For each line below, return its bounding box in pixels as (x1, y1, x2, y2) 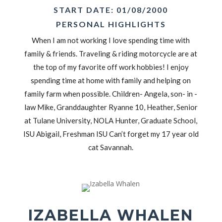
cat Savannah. (88, 142, 134, 152)
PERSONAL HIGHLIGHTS (55, 19, 166, 29)
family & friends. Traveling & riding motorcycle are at (24, 49, 198, 58)
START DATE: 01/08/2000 (54, 4, 168, 14)
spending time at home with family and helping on (31, 75, 191, 85)
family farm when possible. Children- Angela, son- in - (24, 89, 198, 98)
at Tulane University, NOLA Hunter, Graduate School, (24, 115, 198, 125)
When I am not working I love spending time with (32, 35, 190, 45)
